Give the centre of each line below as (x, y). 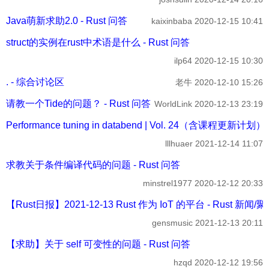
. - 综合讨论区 (35, 82)
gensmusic (172, 222)
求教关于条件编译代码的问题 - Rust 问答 (93, 165)
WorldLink (173, 104)
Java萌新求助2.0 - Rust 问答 (67, 20)
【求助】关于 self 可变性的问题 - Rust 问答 (98, 244)
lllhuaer (179, 143)
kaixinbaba (172, 21)
